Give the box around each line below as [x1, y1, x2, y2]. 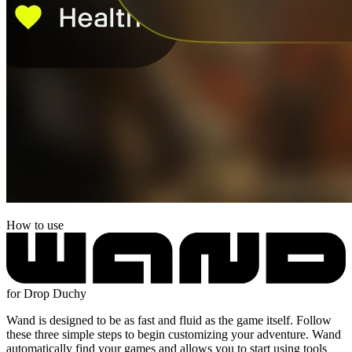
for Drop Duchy [6, 286, 86, 300]
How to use [6, 218, 64, 232]
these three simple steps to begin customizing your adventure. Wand [6, 327, 341, 341]
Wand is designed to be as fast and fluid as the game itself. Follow [6, 313, 332, 327]
